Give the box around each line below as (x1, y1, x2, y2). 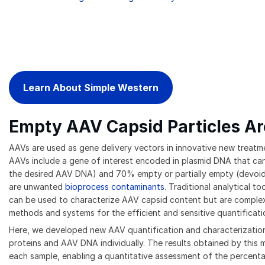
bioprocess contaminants (65, 182, 164, 192)
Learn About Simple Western (23, 82, 159, 94)
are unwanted (9, 182, 65, 192)
